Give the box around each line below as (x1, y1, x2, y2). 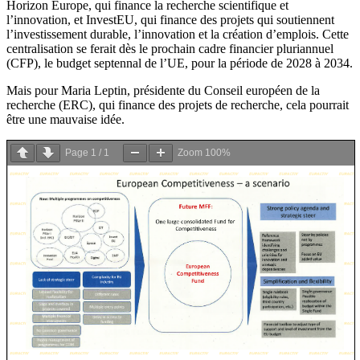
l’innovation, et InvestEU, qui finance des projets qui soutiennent (6, 13, 334, 27)
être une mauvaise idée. (6, 112, 125, 127)
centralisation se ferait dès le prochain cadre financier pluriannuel (6, 42, 333, 56)
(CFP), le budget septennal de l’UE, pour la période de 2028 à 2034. (6, 56, 353, 71)
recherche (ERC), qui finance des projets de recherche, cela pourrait (6, 98, 349, 112)
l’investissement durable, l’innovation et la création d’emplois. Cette (6, 27, 349, 42)
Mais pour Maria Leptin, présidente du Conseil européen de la (6, 84, 320, 98)
